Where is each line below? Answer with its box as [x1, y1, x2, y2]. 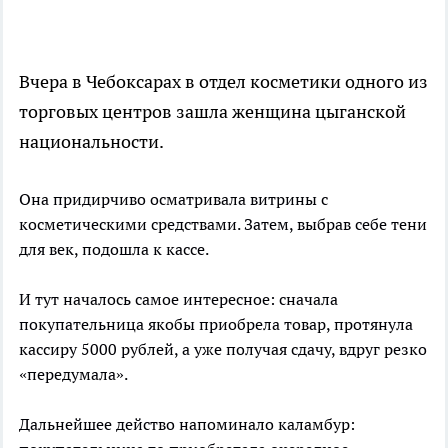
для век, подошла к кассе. [19, 239, 209, 260]
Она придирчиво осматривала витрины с [19, 189, 328, 210]
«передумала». [19, 364, 128, 385]
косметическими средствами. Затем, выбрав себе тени [19, 214, 427, 235]
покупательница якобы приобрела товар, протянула [19, 314, 413, 335]
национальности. [19, 130, 164, 154]
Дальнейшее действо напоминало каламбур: [19, 414, 355, 435]
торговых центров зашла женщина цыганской [19, 100, 406, 124]
